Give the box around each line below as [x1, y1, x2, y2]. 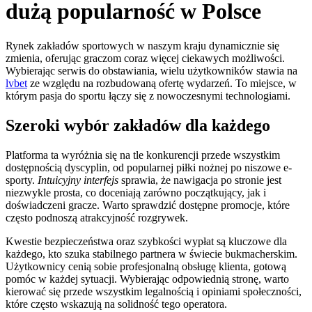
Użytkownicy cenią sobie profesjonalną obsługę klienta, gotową [6, 260, 286, 272]
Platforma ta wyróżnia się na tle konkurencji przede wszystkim [6, 148, 280, 161]
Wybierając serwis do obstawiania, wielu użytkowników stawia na [6, 64, 297, 77]
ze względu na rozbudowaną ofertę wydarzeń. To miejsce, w [27, 77, 297, 89]
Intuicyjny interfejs [38, 173, 118, 186]
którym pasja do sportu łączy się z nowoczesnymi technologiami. [6, 89, 290, 102]
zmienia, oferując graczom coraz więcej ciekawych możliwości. [6, 52, 285, 64]
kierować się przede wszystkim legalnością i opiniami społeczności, [6, 285, 302, 297]
